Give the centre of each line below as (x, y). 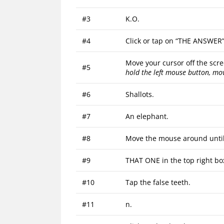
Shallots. (140, 94)
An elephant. (147, 116)
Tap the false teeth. (158, 182)
